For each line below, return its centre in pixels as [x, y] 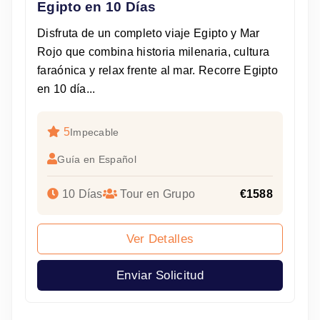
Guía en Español [97, 160]
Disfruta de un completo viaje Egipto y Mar [149, 34]
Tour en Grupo [156, 194]
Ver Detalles [160, 239]
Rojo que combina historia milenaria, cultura [154, 52]
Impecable [94, 132]
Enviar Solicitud [160, 276]
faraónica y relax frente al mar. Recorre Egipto [158, 71]
